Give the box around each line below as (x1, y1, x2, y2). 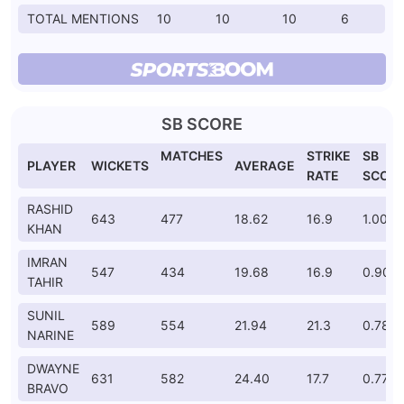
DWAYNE (27, 361, 79, 376)
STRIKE (307, 148, 351, 163)
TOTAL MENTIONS (27, 11, 139, 26)
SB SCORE (161, 115, 243, 133)
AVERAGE (234, 158, 295, 173)
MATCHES (161, 148, 223, 163)
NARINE (27, 327, 74, 343)
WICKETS (91, 158, 149, 173)
